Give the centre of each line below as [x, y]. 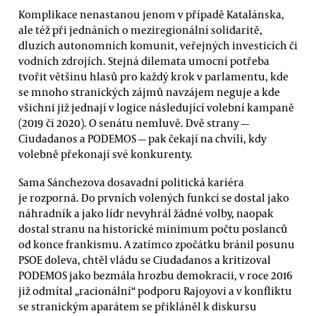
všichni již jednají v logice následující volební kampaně [156, 108]
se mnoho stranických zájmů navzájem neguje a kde [149, 92]
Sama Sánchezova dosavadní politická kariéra [131, 182]
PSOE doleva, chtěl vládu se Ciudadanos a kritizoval [145, 259]
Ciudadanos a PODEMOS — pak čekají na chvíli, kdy [142, 139]
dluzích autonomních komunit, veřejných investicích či [158, 45]
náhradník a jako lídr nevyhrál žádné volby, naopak [146, 213]
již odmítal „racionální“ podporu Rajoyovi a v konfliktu [155, 290]
